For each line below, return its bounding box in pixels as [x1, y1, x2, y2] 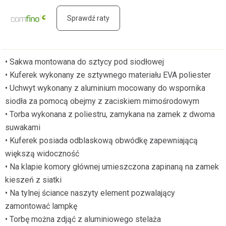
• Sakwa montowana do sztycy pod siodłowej [5, 57, 164, 67]
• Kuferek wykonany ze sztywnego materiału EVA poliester [5, 70, 211, 80]
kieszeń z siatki [5, 175, 62, 185]
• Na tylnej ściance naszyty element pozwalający [5, 188, 175, 198]
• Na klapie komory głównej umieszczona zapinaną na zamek [5, 162, 219, 172]
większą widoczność [5, 149, 79, 158]
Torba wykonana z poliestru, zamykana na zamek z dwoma [10, 109, 215, 119]
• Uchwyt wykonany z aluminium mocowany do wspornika [5, 83, 205, 93]
